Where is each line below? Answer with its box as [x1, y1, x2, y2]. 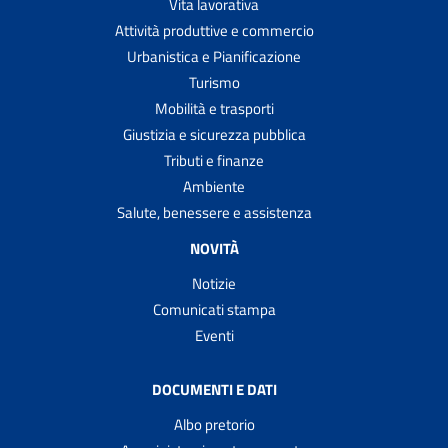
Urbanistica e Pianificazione [127, 44, 301, 68]
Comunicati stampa [152, 297, 276, 321]
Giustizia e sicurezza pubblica [122, 122, 306, 146]
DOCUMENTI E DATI [151, 377, 277, 401]
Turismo [188, 70, 240, 94]
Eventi [194, 323, 234, 347]
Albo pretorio [173, 412, 255, 436]
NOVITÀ [189, 236, 239, 260]
